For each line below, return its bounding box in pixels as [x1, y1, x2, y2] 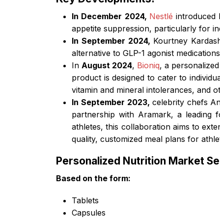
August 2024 [82, 60, 133, 70]
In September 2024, [72, 35, 153, 46]
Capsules [72, 207, 106, 218]
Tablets [72, 195, 99, 205]
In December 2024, [72, 11, 149, 21]
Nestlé [149, 11, 173, 21]
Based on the [56, 173, 110, 183]
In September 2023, [72, 97, 152, 107]
